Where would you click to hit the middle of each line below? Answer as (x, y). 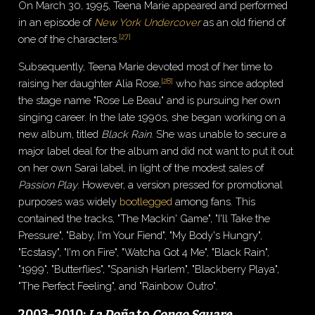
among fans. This (214, 202)
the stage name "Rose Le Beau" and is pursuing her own (150, 101)
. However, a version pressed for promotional (180, 185)
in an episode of (57, 22)
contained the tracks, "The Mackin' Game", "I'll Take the (144, 219)
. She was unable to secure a (219, 134)
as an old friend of (243, 22)
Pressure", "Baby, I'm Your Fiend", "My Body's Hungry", (141, 236)
